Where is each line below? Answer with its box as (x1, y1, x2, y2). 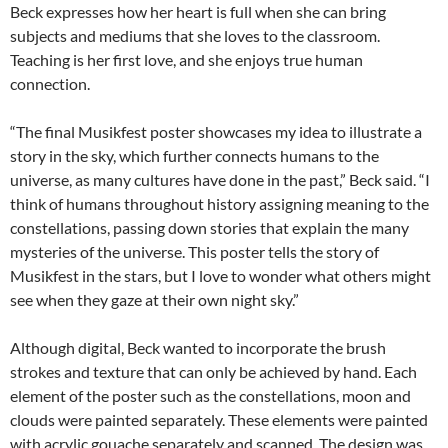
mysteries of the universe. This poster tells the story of (10, 242, 379, 262)
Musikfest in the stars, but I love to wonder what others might (10, 266, 431, 286)
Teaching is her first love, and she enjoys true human (10, 50, 363, 70)
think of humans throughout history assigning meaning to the (10, 194, 429, 214)
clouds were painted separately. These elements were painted (10, 410, 428, 430)
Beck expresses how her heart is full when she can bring (10, 2, 386, 22)
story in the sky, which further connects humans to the (10, 146, 379, 166)
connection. (10, 74, 90, 94)
